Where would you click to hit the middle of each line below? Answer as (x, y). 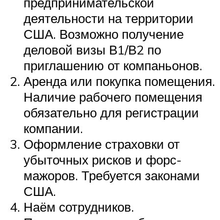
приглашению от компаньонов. (113, 66)
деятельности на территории (109, 18)
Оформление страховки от (102, 144)
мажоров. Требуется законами (112, 176)
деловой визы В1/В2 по (92, 50)
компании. (53, 128)
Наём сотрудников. (79, 207)
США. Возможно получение (104, 34)
